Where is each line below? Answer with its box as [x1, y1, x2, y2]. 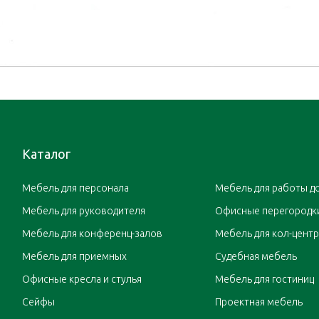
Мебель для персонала [21, 182, 129, 194]
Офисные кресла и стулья [21, 273, 142, 286]
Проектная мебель [214, 296, 303, 308]
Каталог [21, 147, 70, 162]
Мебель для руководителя [21, 205, 145, 217]
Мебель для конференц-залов [21, 228, 162, 240]
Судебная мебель [214, 251, 297, 263]
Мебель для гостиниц [214, 273, 314, 286]
